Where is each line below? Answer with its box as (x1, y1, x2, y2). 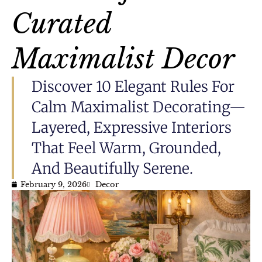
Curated (12, 6, 112, 40)
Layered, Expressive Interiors (32, 118, 232, 137)
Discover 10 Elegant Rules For (32, 77, 235, 96)
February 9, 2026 (20, 179, 87, 189)
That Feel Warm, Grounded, (32, 138, 221, 157)
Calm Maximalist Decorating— (32, 97, 246, 116)
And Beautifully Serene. (32, 158, 193, 178)
